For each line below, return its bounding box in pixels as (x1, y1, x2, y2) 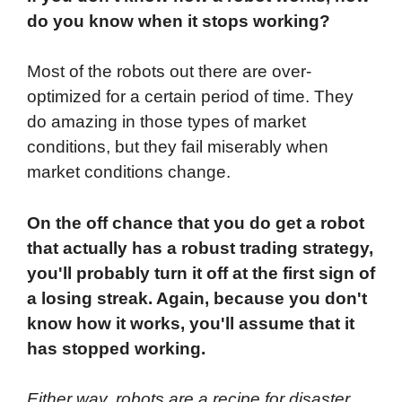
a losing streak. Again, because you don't (27, 288, 367, 308)
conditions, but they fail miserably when (27, 137, 328, 157)
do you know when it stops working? (27, 11, 335, 31)
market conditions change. (27, 162, 231, 182)
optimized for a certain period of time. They (27, 87, 354, 107)
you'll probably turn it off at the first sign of (27, 263, 375, 283)
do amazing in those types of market (27, 112, 306, 132)
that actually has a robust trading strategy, (27, 238, 373, 258)
